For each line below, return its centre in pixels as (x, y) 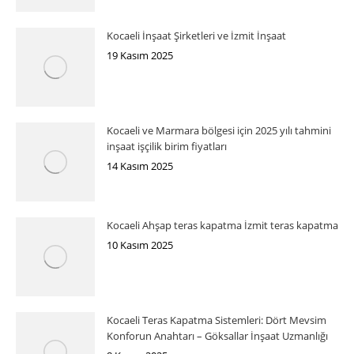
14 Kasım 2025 (140, 166)
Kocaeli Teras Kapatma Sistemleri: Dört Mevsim (217, 320)
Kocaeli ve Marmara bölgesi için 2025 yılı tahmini (219, 130)
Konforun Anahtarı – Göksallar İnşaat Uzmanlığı (217, 335)
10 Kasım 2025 (140, 245)
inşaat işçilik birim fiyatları (167, 146)
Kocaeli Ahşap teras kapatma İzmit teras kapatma (222, 225)
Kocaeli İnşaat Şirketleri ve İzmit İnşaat (196, 35)
